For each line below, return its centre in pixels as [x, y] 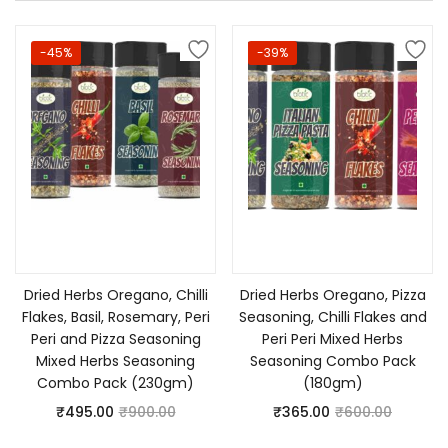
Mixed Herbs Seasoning [115, 361]
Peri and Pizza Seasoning [115, 339]
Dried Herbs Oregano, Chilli [115, 295]
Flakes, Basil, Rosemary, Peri [115, 317]
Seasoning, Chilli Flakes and [332, 317]
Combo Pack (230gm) [115, 383]
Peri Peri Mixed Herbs [332, 339]
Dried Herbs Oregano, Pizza [332, 295]
